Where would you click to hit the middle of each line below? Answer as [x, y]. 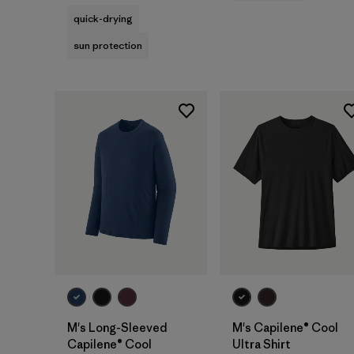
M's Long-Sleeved [117, 327]
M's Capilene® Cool [285, 327]
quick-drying [103, 19]
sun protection [108, 46]
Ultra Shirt [262, 344]
